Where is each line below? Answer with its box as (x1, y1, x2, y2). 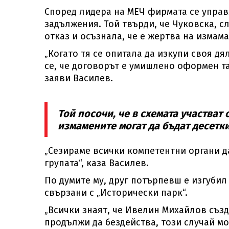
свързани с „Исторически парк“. (44, 187, 188, 198)
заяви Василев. (44, 73, 113, 84)
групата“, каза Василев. (44, 157, 149, 169)
